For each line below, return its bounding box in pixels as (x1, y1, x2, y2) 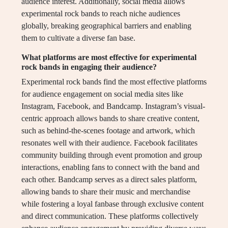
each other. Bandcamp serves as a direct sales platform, (21, 175, 197, 184)
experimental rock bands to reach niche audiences (21, 9, 180, 18)
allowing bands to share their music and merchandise (21, 187, 190, 196)
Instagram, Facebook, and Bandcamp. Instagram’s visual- (21, 102, 205, 111)
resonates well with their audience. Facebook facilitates (21, 138, 197, 148)
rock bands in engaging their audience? (21, 63, 157, 72)
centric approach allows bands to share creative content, (21, 114, 199, 123)
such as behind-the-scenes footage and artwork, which (21, 126, 195, 135)
